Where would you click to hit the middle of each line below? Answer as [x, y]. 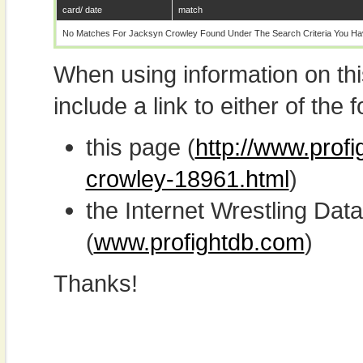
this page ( [140, 147]
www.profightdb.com [199, 242]
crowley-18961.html [187, 179]
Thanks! [95, 283]
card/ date [82, 10]
